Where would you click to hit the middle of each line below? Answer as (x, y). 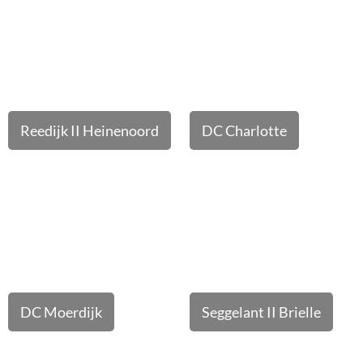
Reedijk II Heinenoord (90, 130)
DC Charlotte (244, 130)
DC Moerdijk (61, 312)
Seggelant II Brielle (261, 312)
